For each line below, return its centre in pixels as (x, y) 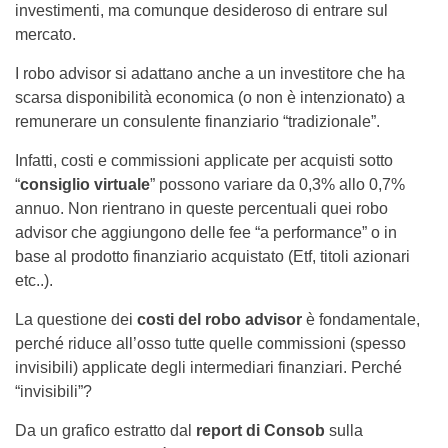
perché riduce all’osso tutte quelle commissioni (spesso (210, 343)
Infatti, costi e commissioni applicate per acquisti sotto (204, 160)
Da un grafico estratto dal (105, 430)
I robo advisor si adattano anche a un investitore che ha (210, 73)
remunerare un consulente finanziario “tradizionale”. (197, 121)
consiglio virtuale (85, 184)
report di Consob (260, 430)
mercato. (45, 34)
